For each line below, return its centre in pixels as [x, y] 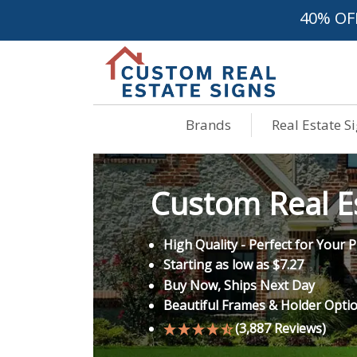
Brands [208, 125]
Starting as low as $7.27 [233, 265]
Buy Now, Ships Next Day [239, 285]
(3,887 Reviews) [280, 328]
